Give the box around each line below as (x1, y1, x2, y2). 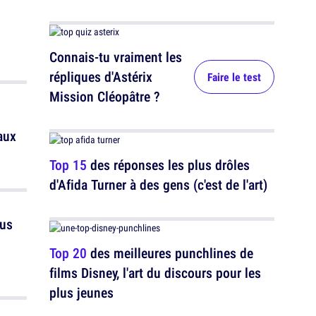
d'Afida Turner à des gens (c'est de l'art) (49, 175, 267, 194)
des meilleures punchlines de (87, 243, 253, 262)
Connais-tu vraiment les (49, 47, 182, 66)
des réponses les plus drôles (87, 155, 250, 174)
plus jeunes (49, 283, 114, 302)
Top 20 (49, 243, 87, 262)
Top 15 (49, 155, 87, 174)
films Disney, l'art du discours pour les (49, 263, 261, 282)
